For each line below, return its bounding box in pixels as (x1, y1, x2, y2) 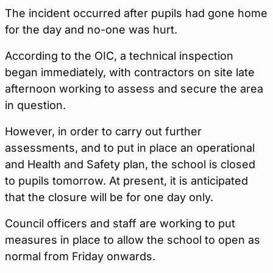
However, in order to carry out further (5, 125, 202, 138)
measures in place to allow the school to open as (5, 233, 260, 246)
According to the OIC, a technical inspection (5, 49, 233, 62)
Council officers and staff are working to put (5, 217, 235, 230)
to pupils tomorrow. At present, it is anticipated (5, 174, 248, 187)
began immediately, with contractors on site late (5, 66, 255, 79)
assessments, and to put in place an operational (5, 141, 255, 154)
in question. (5, 99, 66, 112)
